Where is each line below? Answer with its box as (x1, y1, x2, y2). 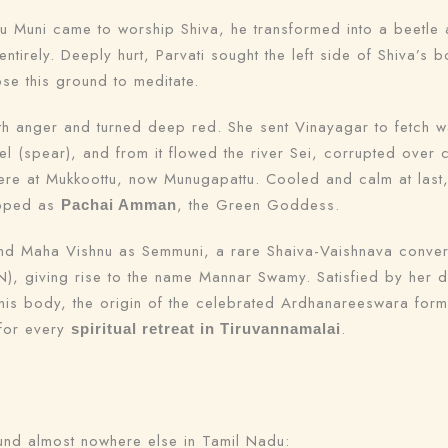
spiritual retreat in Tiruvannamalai (71, 320, 341, 337)
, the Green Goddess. (177, 194, 340, 216)
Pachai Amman (61, 196, 177, 213)
